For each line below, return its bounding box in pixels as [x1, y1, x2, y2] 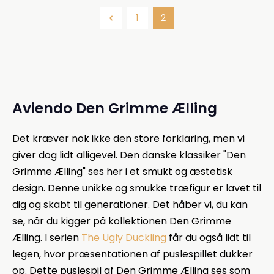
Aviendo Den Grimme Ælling [12, 98, 217, 118]
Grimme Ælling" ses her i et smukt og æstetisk [12, 165, 232, 179]
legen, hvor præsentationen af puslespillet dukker [12, 247, 253, 262]
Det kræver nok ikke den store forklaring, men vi [12, 131, 245, 146]
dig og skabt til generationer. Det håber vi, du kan [12, 198, 248, 212]
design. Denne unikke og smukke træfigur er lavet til [12, 181, 261, 196]
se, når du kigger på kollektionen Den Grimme [12, 214, 231, 229]
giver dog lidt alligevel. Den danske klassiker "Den [12, 148, 246, 163]
